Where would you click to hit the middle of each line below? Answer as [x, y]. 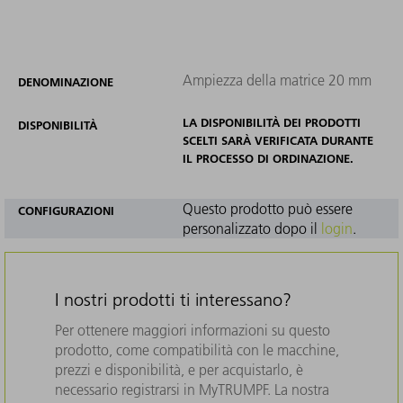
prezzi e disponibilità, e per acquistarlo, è [179, 369]
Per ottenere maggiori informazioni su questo [193, 330]
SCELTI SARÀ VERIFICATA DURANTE [278, 140]
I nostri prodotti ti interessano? [173, 299]
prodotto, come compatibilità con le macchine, [197, 349]
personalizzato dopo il [251, 228]
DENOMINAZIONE [66, 81]
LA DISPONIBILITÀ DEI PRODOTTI [271, 122]
